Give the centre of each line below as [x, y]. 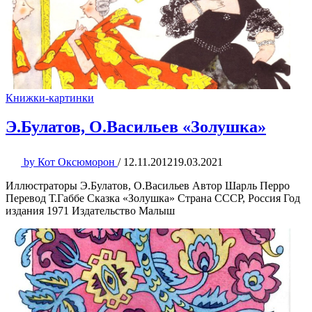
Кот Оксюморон [76, 162]
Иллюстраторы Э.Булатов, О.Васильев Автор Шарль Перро [148, 186]
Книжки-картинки [50, 97]
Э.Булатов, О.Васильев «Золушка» [136, 127]
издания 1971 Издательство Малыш [90, 211]
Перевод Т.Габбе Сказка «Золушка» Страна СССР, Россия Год [153, 198]
